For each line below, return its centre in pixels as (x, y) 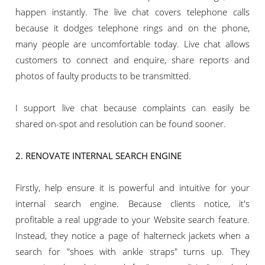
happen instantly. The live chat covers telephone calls (132, 12)
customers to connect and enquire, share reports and (132, 60)
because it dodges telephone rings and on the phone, (132, 28)
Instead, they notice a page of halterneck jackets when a (132, 236)
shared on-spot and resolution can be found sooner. (122, 124)
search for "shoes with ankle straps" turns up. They (132, 252)
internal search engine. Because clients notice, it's (132, 204)
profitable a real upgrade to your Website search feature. (132, 220)
